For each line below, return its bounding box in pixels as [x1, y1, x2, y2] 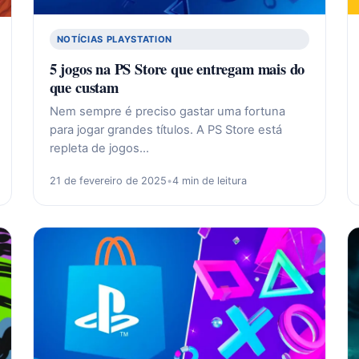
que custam [49, 75, 119, 98]
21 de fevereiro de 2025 [49, 174, 167, 187]
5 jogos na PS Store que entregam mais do [49, 57, 305, 79]
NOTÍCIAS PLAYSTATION [56, 33, 173, 45]
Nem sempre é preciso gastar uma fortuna [49, 103, 285, 119]
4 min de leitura [171, 174, 247, 187]
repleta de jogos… [49, 140, 149, 155]
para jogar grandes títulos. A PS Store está [49, 122, 282, 137]
